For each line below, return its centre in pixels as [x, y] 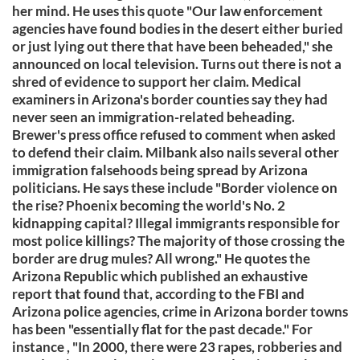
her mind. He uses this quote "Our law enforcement [168, 11]
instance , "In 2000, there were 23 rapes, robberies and [177, 347]
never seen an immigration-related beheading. [153, 117]
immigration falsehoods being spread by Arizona [160, 170]
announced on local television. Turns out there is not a [177, 64]
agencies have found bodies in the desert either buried [178, 29]
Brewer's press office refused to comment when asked [174, 135]
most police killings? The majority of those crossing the [178, 241]
